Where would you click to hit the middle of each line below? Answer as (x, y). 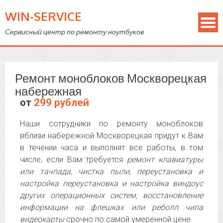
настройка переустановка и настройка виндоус (111, 183)
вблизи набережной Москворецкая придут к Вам (111, 136)
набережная (48, 91)
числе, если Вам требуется (74, 160)
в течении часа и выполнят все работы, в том (111, 148)
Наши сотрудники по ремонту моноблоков (111, 124)
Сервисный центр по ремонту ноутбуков (74, 32)
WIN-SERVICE (43, 16)
